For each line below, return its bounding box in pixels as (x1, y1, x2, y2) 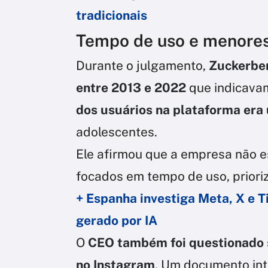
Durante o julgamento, (76, 58, 209, 74)
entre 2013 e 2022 (76, 80, 186, 96)
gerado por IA (76, 213, 157, 229)
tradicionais (76, 8, 147, 23)
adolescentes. (76, 124, 157, 140)
